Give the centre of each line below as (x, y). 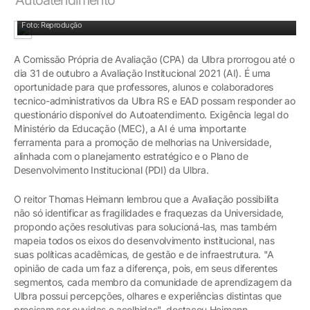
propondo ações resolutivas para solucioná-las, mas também (145, 226)
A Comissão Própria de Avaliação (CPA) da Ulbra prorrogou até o (154, 59)
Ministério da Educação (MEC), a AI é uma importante (130, 128)
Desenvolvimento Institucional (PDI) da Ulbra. (111, 170)
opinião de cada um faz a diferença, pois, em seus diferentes (146, 268)
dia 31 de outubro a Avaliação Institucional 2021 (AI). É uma (143, 73)
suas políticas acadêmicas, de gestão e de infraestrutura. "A (144, 254)
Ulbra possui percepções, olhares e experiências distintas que (148, 295)
